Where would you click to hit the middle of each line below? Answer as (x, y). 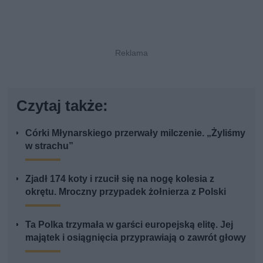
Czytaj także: (63, 105)
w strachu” (50, 146)
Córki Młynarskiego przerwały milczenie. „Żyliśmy (136, 133)
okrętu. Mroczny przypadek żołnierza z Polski (126, 191)
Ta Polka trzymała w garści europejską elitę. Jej (129, 224)
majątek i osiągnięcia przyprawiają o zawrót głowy (136, 237)
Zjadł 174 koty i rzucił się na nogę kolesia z (120, 178)
